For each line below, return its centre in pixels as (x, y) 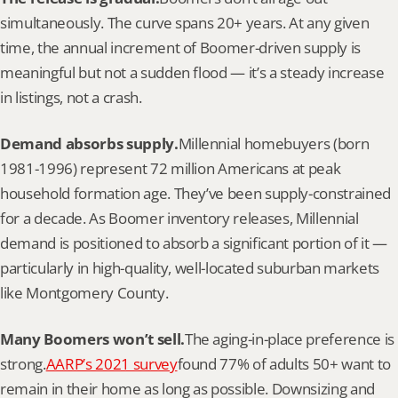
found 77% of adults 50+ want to (284, 364)
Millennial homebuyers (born (274, 143)
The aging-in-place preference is (289, 339)
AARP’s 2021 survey (111, 364)
